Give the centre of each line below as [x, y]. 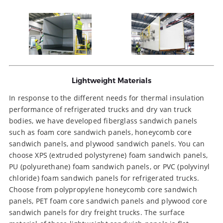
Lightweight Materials [111, 81]
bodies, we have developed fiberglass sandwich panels [103, 121]
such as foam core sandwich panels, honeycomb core [100, 132]
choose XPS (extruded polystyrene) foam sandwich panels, [109, 155]
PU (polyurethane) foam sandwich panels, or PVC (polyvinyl [110, 167]
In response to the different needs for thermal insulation [107, 98]
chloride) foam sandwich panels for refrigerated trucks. [104, 178]
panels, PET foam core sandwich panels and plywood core [108, 201]
